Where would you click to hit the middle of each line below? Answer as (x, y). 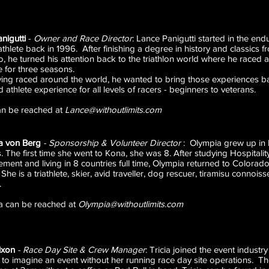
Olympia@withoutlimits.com (131, 204)
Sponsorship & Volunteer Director (116, 143)
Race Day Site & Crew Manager (84, 249)
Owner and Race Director (82, 38)
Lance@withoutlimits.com (113, 110)
